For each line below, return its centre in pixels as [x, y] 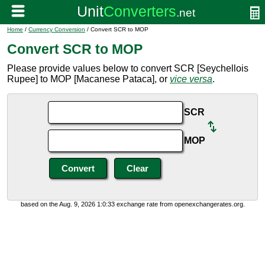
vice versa [191, 79]
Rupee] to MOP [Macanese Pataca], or [88, 79]
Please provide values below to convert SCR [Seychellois [128, 68]
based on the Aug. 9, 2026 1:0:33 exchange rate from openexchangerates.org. [132, 204]
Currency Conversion [57, 29]
